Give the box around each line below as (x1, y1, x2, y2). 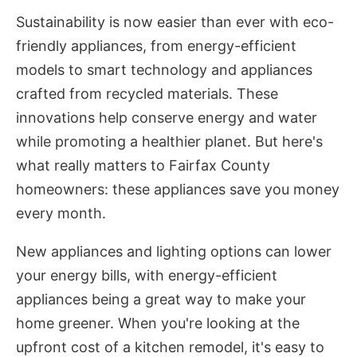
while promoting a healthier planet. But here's (16, 133, 323, 151)
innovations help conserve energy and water (16, 109, 317, 127)
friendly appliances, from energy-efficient (16, 37, 296, 55)
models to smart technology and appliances (16, 61, 312, 79)
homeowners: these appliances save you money (16, 181, 339, 198)
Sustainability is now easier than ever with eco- (16, 14, 334, 31)
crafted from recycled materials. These (16, 85, 278, 103)
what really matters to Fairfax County (16, 157, 270, 175)
